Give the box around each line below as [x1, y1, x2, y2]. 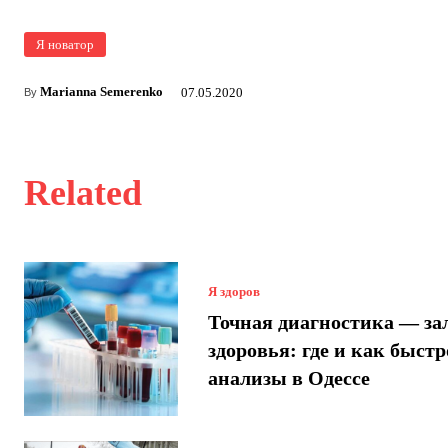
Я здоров [207, 284, 260, 300]
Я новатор [36, 37, 94, 52]
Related [24, 173, 142, 213]
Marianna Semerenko [40, 84, 163, 99]
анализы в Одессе [207, 367, 370, 390]
